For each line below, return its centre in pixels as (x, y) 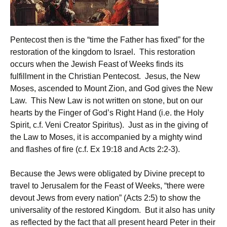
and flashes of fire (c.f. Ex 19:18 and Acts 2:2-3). (96, 149)
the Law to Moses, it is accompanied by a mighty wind (106, 137)
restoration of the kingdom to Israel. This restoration (103, 52)
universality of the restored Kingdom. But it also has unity (112, 210)
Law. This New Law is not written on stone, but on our (106, 101)
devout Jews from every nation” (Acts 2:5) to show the (105, 198)
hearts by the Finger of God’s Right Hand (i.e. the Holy (107, 113)
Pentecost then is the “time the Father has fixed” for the (107, 40)
